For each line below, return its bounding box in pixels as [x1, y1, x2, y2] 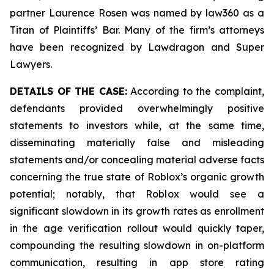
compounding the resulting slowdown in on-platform [10, 239, 264, 251]
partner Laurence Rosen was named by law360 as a [10, 7, 264, 19]
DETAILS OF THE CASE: [10, 85, 127, 97]
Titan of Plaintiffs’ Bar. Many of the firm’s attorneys [10, 24, 264, 36]
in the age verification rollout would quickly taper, [10, 222, 264, 234]
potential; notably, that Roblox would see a [10, 188, 264, 200]
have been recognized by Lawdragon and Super [10, 41, 264, 53]
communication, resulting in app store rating [10, 256, 264, 268]
